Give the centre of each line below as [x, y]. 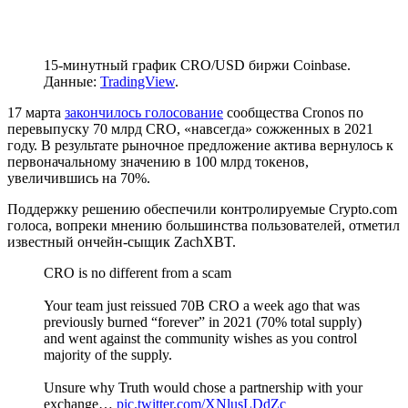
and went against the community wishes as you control [200, 338]
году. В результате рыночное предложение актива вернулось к [200, 145]
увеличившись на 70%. [79, 178]
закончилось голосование [144, 112]
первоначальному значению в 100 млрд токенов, [158, 161]
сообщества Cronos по [293, 112]
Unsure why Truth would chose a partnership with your [203, 387]
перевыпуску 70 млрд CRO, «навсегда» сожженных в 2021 [190, 128]
